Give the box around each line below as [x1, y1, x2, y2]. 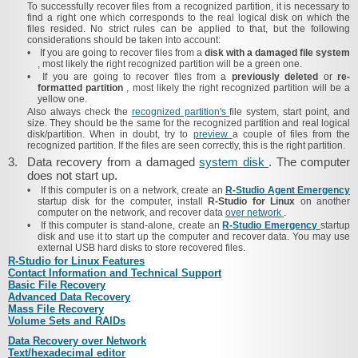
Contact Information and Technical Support [8, 267, 221, 279]
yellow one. [38, 93, 87, 105]
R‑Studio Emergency [222, 220, 321, 231]
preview [193, 129, 233, 140]
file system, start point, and [229, 106, 351, 117]
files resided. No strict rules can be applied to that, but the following [27, 23, 350, 34]
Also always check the [27, 106, 132, 117]
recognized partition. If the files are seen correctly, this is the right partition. [27, 140, 345, 151]
